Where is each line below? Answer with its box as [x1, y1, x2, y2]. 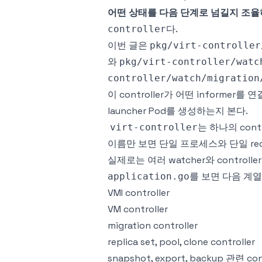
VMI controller [108, 187, 170, 199]
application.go [108, 171, 189, 182]
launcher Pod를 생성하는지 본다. [108, 105, 248, 117]
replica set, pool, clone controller [108, 236, 255, 248]
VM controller [108, 203, 168, 215]
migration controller [108, 219, 198, 232]
